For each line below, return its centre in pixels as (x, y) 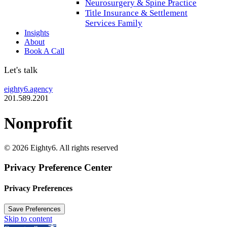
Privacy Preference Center (58, 167)
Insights (37, 33)
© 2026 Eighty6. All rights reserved (61, 147)
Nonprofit (38, 123)
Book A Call (44, 51)
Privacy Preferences (38, 188)
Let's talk (21, 70)
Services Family (114, 23)
